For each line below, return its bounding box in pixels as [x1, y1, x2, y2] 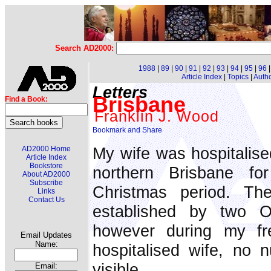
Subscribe [30, 178, 63, 187]
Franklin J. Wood [94, 108, 219, 125]
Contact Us [28, 195, 65, 204]
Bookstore [30, 162, 63, 170]
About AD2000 [22, 170, 70, 178]
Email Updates [21, 230, 72, 240]
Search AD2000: [54, 44, 116, 53]
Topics [227, 73, 249, 81]
